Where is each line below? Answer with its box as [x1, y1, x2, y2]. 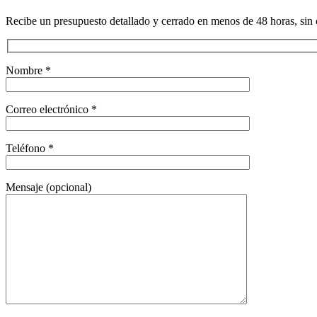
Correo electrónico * [6, 103, 97, 115]
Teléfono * [6, 142, 54, 154]
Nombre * [6, 64, 51, 76]
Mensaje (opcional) [6, 180, 91, 193]
